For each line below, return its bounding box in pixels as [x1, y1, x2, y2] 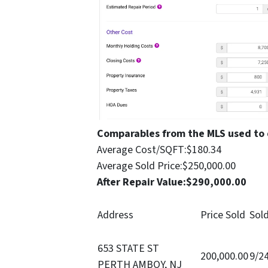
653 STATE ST [98, 240, 159, 256]
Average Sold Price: [97, 158, 182, 173]
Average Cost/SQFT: [97, 142, 187, 157]
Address [98, 207, 133, 223]
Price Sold [200, 207, 245, 223]
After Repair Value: [97, 174, 186, 190]
